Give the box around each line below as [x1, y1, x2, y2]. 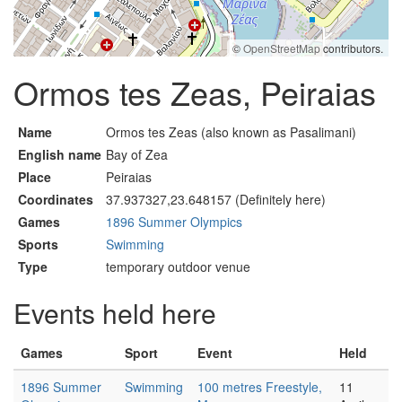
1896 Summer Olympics [106, 213, 242, 231]
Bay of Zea [106, 145, 168, 163]
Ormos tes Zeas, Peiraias [13, 69, 376, 115]
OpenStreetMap [243, 40, 320, 56]
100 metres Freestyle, [197, 378, 322, 396]
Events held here [13, 293, 216, 332]
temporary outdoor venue [106, 258, 250, 275]
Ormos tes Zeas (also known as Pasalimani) [106, 123, 356, 141]
